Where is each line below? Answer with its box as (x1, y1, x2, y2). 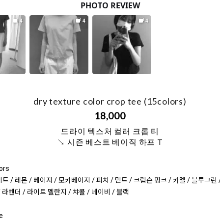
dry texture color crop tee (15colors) (33, 96, 187, 107)
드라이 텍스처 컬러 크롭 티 (61, 126, 159, 136)
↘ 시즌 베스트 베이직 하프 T (57, 137, 163, 147)
